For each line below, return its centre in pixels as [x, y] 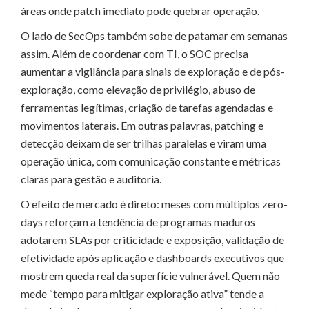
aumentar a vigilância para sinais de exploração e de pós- [153, 71]
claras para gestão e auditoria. [91, 179]
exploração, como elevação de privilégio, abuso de [138, 89]
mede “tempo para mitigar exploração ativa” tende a [142, 293]
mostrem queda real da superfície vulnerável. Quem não [150, 275]
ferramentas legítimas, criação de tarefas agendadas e [147, 107]
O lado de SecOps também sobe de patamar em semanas [154, 35]
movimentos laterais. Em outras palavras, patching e [142, 125]
